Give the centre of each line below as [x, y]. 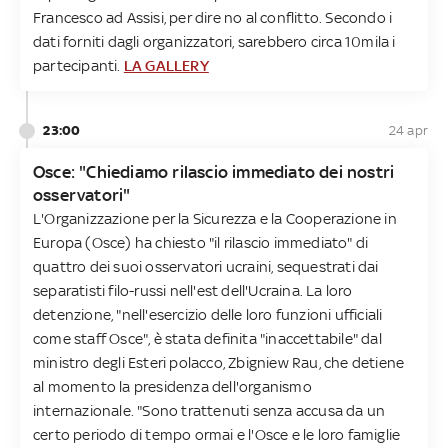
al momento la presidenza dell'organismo [172, 386]
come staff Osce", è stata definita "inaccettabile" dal [207, 338]
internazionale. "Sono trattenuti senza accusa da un [209, 410]
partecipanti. [78, 65]
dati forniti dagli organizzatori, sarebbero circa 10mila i [214, 41]
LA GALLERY [166, 65]
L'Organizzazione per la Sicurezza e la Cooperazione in [215, 218]
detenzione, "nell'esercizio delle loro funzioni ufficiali [208, 314]
